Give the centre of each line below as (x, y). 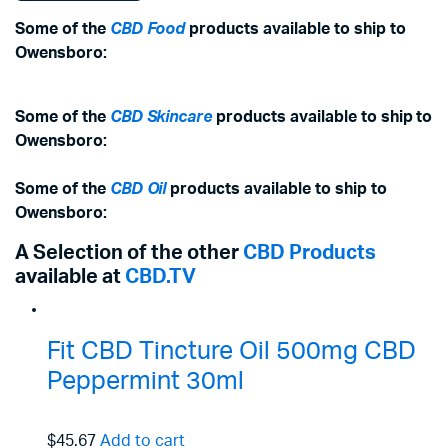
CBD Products (309, 253)
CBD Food (147, 29)
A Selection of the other (129, 253)
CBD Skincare (161, 117)
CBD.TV (160, 277)
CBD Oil (138, 189)
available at (70, 277)
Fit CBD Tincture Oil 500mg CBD (231, 351)
